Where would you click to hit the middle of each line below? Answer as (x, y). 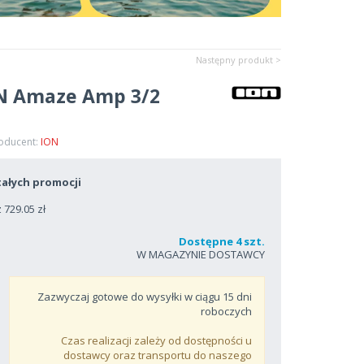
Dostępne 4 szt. (222, 241)
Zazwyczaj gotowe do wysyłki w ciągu (130, 297)
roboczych (226, 311)
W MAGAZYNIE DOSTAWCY (201, 254)
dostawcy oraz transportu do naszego (158, 355)
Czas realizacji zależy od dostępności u (156, 340)
